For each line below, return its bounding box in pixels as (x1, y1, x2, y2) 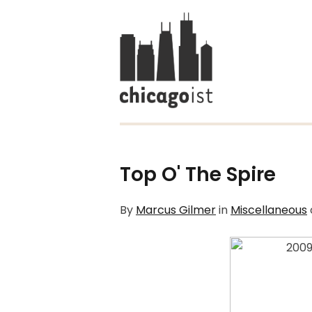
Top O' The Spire (120, 161, 276, 188)
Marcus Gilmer (136, 202, 216, 218)
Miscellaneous (231, 202, 307, 218)
